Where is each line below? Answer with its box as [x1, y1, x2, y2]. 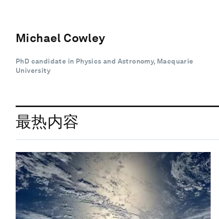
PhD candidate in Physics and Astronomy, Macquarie [16, 57, 194, 65]
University [16, 66, 51, 74]
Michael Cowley [16, 30, 106, 45]
